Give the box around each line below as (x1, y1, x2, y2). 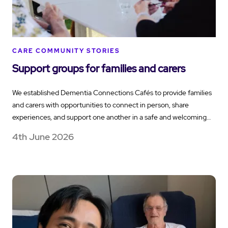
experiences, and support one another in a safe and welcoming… (12, 112, 211, 122)
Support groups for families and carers (12, 62, 185, 75)
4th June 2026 (12, 130, 74, 142)
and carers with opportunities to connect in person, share (12, 100, 189, 109)
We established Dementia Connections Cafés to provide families (12, 88, 212, 97)
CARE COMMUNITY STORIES (12, 46, 120, 55)
